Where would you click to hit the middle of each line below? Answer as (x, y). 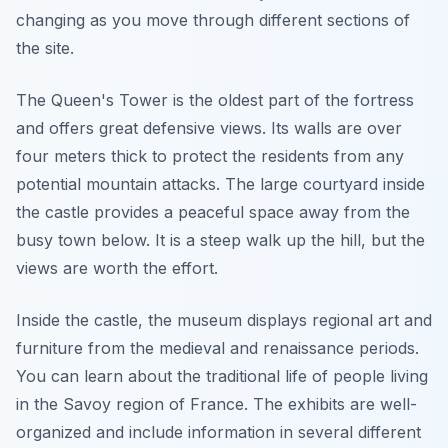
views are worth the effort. (117, 268)
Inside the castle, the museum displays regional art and (224, 320)
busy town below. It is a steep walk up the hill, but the (220, 240)
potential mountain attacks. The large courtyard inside (220, 184)
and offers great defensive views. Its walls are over (209, 128)
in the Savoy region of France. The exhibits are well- (216, 404)
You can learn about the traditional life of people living (222, 376)
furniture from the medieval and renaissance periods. (217, 348)
